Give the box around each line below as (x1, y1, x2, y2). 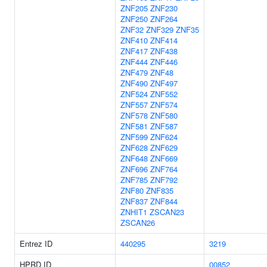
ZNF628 (120, 142, 148, 153)
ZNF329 (146, 24, 173, 35)
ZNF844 (150, 195, 178, 207)
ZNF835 (146, 185, 173, 196)
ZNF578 (120, 110, 148, 121)
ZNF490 (120, 77, 148, 89)
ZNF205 (120, 2, 148, 14)
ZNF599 (120, 131, 148, 142)
